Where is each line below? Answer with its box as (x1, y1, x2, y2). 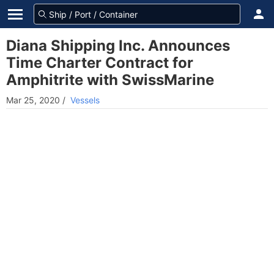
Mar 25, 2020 (6, 95, 60, 105)
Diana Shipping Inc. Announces (6, 37, 230, 54)
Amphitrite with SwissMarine (6, 71, 214, 89)
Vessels (70, 95, 100, 105)
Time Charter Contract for (6, 54, 193, 72)
